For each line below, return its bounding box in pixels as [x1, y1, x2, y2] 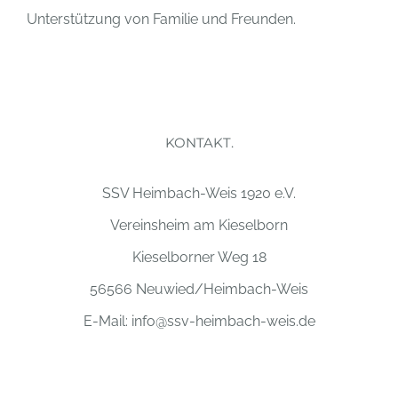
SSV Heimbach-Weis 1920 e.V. [102, 185, 296, 203]
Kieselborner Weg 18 [131, 249, 267, 267]
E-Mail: [83, 313, 131, 330]
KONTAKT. [164, 134, 234, 152]
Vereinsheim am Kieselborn [110, 217, 288, 235]
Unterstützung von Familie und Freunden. [27, 11, 296, 28]
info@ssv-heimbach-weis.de [131, 313, 315, 330]
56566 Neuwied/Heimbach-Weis [90, 281, 308, 298]
